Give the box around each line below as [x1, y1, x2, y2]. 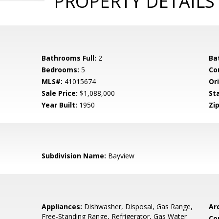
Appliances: [42, 202, 83, 211]
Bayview [106, 151, 135, 160]
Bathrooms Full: [42, 53, 97, 63]
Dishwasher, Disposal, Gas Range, [82, 202, 193, 211]
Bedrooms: [42, 65, 80, 74]
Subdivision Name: [42, 151, 107, 160]
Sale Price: [42, 88, 78, 98]
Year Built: [42, 100, 78, 109]
